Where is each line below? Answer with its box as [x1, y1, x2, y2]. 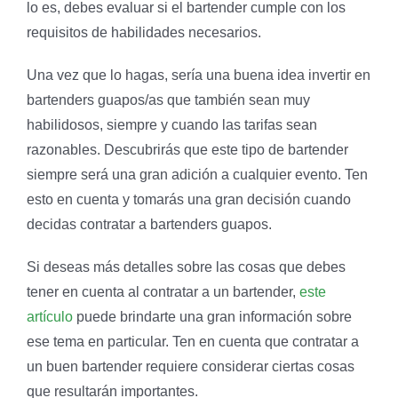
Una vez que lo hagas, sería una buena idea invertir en [27, 67, 370, 83]
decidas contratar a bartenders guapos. [27, 216, 272, 232]
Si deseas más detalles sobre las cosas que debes [27, 259, 346, 275]
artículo [27, 308, 73, 324]
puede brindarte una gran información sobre [73, 308, 352, 324]
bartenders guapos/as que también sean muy [27, 92, 310, 107]
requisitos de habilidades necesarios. [27, 24, 261, 40]
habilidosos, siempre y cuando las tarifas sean [27, 116, 317, 132]
